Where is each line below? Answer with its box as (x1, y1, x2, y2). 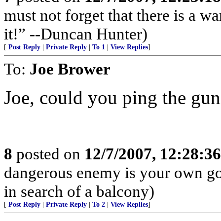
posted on (12, 145, 84, 163)
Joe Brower (30, 60, 110, 78)
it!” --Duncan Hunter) (4, 25, 147, 43)
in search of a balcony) (4, 182, 154, 200)
